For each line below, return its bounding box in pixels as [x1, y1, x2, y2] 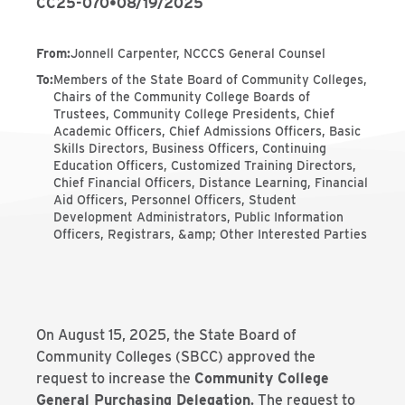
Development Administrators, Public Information [53, 210, 344, 224]
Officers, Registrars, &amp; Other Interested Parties [53, 227, 367, 241]
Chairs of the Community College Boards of [53, 89, 310, 104]
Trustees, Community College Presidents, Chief [53, 107, 334, 121]
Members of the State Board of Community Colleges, [53, 72, 367, 87]
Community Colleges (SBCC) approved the [36, 348, 316, 365]
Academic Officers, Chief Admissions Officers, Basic [53, 124, 361, 138]
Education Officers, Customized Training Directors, [53, 158, 356, 173]
